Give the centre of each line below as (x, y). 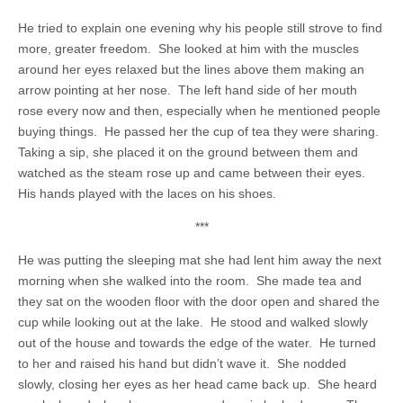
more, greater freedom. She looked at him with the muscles (188, 49)
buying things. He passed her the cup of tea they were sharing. (200, 131)
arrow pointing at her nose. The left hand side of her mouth (188, 90)
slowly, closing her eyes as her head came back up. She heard (197, 384)
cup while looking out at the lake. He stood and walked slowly (193, 322)
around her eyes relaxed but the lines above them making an (191, 69)
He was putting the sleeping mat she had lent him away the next (200, 260)
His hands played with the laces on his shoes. (147, 193)
